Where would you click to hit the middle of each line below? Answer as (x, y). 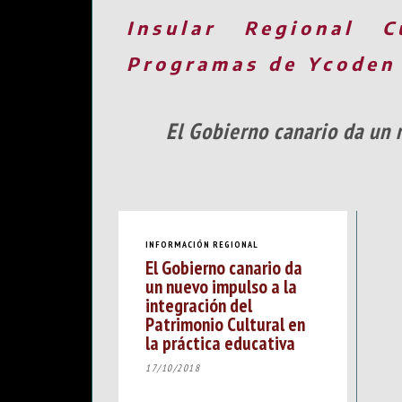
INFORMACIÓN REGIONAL (202, 244)
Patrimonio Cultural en (225, 324)
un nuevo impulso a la (221, 287)
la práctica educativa (220, 343)
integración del (199, 306)
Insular (171, 27)
